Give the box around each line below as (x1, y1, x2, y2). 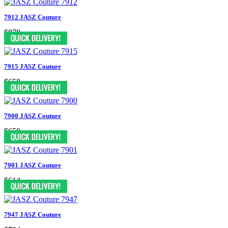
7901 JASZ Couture (4, 161, 61, 169)
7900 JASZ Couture (4, 111, 61, 120)
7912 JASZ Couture (4, 13, 61, 21)
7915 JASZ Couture (4, 62, 61, 70)
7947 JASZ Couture (4, 210, 61, 218)
